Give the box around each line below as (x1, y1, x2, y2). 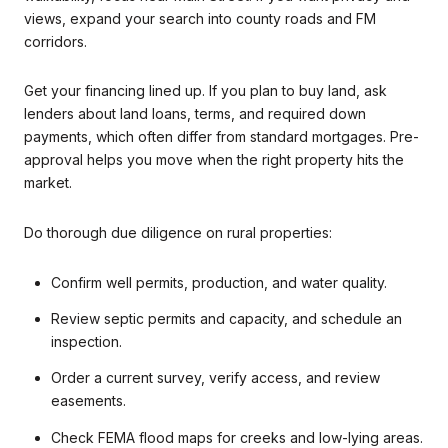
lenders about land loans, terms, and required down (24, 105, 366, 123)
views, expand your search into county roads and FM (24, 9, 376, 27)
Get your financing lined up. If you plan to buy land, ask (24, 82, 387, 100)
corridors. (24, 32, 87, 50)
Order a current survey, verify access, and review (50, 369, 380, 387)
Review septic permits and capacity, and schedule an (50, 309, 402, 327)
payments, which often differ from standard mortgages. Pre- (24, 128, 419, 146)
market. (24, 174, 72, 192)
